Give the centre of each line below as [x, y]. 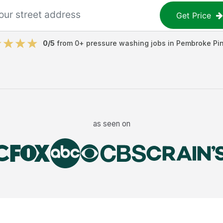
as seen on [111, 123]
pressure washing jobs [126, 43]
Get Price [194, 15]
